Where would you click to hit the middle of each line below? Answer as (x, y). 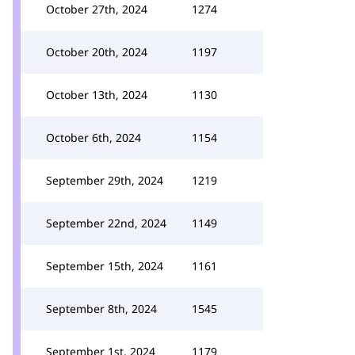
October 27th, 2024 (97, 9)
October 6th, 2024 (94, 137)
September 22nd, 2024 (106, 223)
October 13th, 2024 (97, 95)
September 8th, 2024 (101, 309)
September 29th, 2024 (105, 180)
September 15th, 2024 (105, 266)
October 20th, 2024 (97, 52)
